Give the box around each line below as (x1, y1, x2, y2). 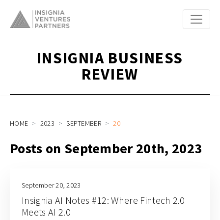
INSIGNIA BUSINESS (36, 48, 184, 68)
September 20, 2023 (22, 181, 81, 190)
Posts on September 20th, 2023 (10, 139, 202, 157)
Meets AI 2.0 (22, 206, 71, 218)
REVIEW (82, 64, 138, 84)
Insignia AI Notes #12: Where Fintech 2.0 (22, 194, 185, 206)
